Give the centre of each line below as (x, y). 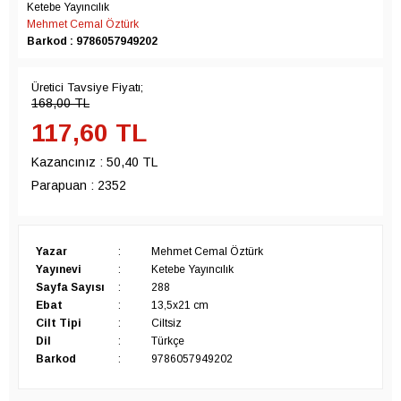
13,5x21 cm (179, 305)
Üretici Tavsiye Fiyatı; (87, 87)
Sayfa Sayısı (70, 287)
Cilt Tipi (59, 323)
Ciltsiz (166, 323)
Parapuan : (63, 185)
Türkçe (167, 341)
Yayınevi (59, 269)
